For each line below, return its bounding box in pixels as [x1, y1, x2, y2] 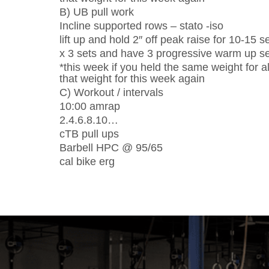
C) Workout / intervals [59, 86, 163, 98]
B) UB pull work [59, 6, 134, 18]
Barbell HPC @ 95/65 [59, 142, 163, 154]
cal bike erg [59, 156, 115, 168]
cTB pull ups [59, 128, 119, 140]
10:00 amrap [59, 100, 120, 112]
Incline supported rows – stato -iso [59, 20, 223, 32]
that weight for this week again [59, 73, 205, 85]
